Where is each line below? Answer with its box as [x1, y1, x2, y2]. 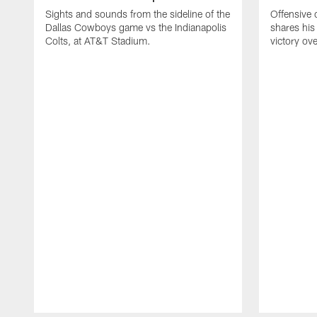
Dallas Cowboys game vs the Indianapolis [45, 21, 226, 33]
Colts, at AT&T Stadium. [45, 34, 151, 47]
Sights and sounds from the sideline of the [45, 7, 230, 20]
